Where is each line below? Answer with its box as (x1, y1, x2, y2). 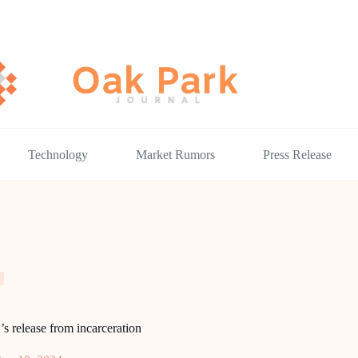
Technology (28, 147, 89, 161)
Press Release (263, 147, 332, 161)
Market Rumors (136, 147, 216, 161)
